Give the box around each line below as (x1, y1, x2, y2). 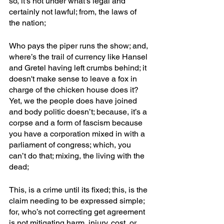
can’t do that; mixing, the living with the (9, 150, 146, 160)
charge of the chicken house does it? (9, 84, 140, 94)
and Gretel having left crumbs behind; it (9, 62, 148, 72)
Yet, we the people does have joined (9, 95, 139, 105)
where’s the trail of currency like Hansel (9, 51, 149, 61)
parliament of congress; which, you (9, 139, 133, 149)
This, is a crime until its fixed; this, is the (9, 184, 149, 194)
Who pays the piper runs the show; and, (9, 40, 150, 50)
